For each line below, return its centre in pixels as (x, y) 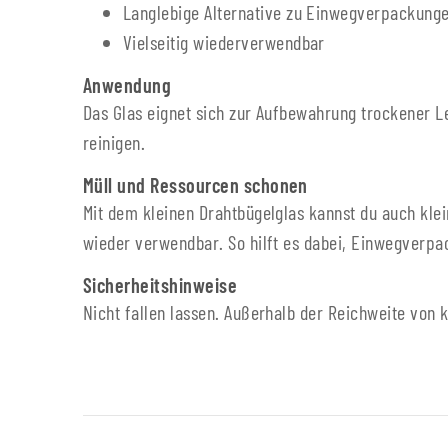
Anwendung (127, 85)
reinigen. (114, 142)
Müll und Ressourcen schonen (195, 185)
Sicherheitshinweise (160, 285)
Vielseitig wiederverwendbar (224, 42)
